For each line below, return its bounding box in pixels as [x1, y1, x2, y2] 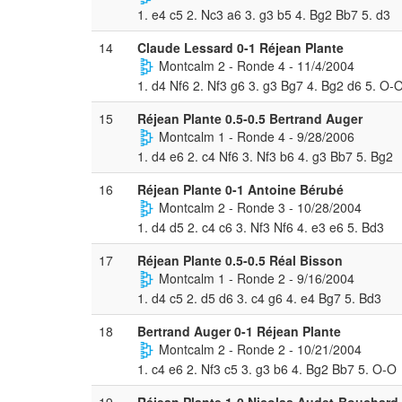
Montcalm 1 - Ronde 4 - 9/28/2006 [155, 127, 354, 145]
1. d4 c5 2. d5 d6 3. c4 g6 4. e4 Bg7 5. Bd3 [137, 289, 381, 308]
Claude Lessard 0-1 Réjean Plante [137, 38, 344, 57]
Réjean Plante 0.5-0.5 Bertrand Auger [137, 109, 363, 127]
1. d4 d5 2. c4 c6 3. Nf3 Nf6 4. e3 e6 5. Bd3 [137, 218, 384, 237]
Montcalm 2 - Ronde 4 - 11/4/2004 [155, 56, 354, 74]
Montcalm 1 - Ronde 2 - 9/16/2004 [155, 268, 354, 287]
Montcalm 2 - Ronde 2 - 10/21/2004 [155, 339, 362, 358]
